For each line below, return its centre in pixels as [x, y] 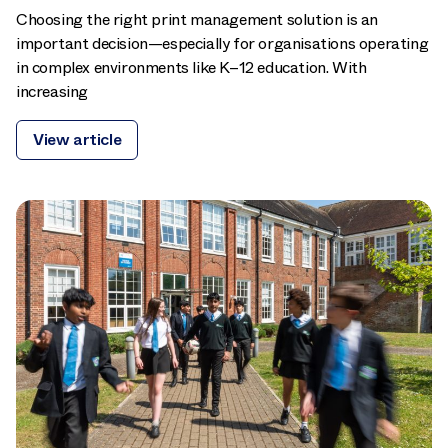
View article [77, 139]
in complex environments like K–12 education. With [191, 67]
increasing [52, 91]
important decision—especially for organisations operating [222, 43]
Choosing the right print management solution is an [197, 19]
